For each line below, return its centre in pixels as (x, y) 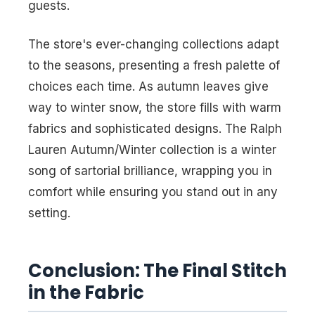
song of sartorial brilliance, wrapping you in (150, 171)
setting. (49, 213)
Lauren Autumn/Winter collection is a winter (152, 150)
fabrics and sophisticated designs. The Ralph (155, 129)
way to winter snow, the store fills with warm (155, 108)
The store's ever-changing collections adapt (154, 45)
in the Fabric (86, 292)
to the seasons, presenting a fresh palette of (154, 66)
